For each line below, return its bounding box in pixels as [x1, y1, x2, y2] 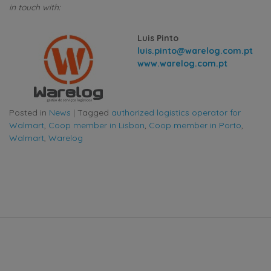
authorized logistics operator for [111, 106, 241, 118]
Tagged [77, 106, 111, 118]
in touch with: [9, 1, 60, 13]
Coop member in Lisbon [48, 119, 145, 131]
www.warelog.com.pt [137, 57, 227, 69]
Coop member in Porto [149, 119, 241, 131]
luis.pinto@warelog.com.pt [137, 45, 255, 56]
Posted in [9, 106, 49, 118]
